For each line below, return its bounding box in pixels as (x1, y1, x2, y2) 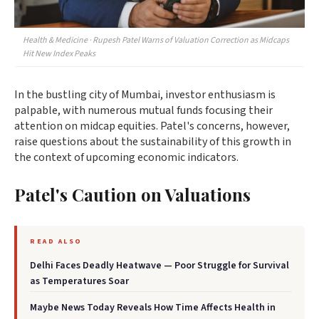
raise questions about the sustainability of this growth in (14, 134, 291, 150)
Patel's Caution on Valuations (14, 183, 251, 206)
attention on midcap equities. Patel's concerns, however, (14, 118, 290, 135)
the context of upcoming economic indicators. (14, 150, 239, 166)
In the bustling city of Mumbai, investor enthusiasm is (14, 87, 276, 103)
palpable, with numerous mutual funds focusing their (14, 103, 273, 119)
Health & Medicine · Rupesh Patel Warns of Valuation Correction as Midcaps (23, 34, 289, 47)
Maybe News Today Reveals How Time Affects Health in (30, 300, 276, 315)
